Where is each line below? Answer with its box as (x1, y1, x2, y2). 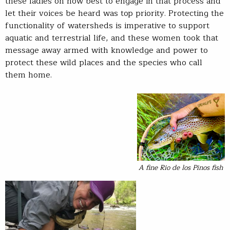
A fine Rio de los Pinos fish (139, 162, 223, 174)
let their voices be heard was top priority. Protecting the (5, 7, 224, 21)
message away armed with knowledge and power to (5, 44, 208, 57)
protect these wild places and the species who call (5, 56, 202, 70)
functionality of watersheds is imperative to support (5, 19, 209, 33)
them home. (5, 68, 52, 82)
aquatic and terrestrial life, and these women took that (5, 31, 218, 45)
